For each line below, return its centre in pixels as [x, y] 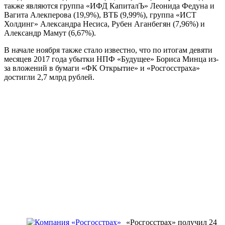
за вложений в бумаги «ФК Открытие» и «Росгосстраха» [102, 68]
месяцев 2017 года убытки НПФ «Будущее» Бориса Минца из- [111, 59]
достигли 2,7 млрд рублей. [49, 77]
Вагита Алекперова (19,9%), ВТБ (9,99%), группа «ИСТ [100, 15]
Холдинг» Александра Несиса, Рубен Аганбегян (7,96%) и [104, 24]
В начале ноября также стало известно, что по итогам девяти [108, 50]
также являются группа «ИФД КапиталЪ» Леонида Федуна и [109, 6]
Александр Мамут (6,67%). [50, 33]
